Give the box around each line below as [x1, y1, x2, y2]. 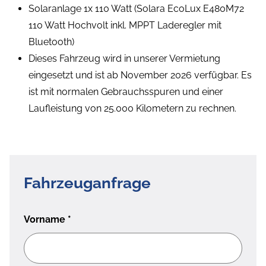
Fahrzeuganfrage [24, 174, 151, 192]
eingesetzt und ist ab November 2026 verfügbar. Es [28, 69, 252, 81]
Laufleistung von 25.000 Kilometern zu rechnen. [28, 103, 236, 115]
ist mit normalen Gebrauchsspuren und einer [28, 86, 223, 98]
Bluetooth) [28, 36, 74, 48]
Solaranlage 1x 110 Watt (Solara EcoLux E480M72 [28, 3, 244, 15]
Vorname [24, 214, 68, 226]
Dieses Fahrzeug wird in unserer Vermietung [28, 53, 220, 65]
